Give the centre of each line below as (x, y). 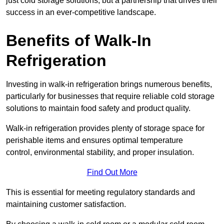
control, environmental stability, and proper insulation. (100, 152)
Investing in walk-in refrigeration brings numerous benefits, (109, 84)
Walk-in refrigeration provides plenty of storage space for (105, 128)
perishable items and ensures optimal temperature (94, 140)
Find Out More (112, 172)
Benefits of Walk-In (79, 41)
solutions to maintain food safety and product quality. (98, 108)
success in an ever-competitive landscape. (81, 12)
